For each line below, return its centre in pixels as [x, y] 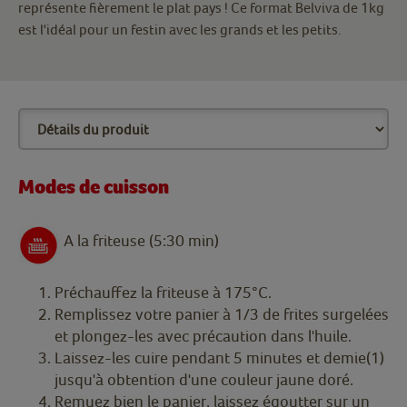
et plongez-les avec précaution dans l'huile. [203, 336]
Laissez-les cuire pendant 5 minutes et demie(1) [219, 358]
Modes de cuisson [95, 188]
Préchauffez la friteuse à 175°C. [163, 293]
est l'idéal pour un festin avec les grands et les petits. [180, 30]
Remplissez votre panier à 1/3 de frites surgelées [222, 314]
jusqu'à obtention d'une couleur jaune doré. [204, 380]
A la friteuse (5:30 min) [143, 241]
